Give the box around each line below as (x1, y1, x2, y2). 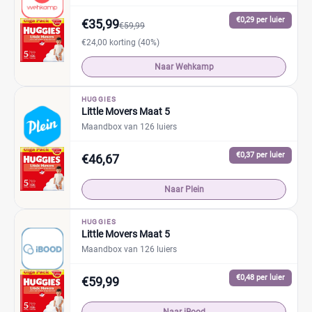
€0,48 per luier (236, 273, 285, 282)
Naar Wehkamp (154, 62, 214, 72)
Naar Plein (164, 185, 204, 194)
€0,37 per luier (236, 150, 285, 159)
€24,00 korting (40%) (81, 38, 159, 47)
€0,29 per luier (236, 15, 285, 24)
